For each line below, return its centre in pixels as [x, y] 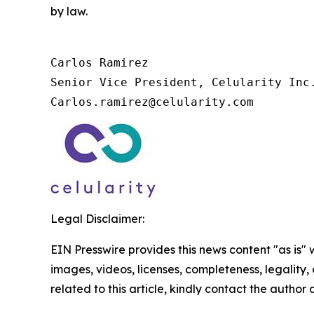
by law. [69, 11]
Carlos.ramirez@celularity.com [152, 102]
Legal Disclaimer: [97, 218]
